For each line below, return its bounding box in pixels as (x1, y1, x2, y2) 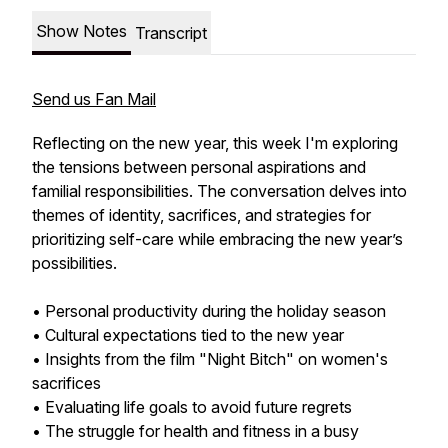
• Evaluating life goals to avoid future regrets (32, 397, 352, 417)
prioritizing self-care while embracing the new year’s (32, 229, 403, 249)
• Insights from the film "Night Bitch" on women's (32, 349, 388, 369)
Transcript (135, 23, 207, 43)
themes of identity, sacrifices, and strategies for (32, 205, 371, 225)
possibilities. (32, 253, 117, 273)
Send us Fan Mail (32, 89, 156, 109)
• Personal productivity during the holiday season (32, 301, 386, 321)
